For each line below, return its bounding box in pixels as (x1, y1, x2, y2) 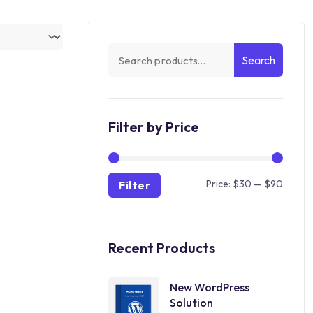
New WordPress (169, 280, 249, 295)
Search (242, 53, 275, 67)
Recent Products (108, 239, 215, 256)
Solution (169, 296, 213, 310)
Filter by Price (108, 118, 199, 136)
